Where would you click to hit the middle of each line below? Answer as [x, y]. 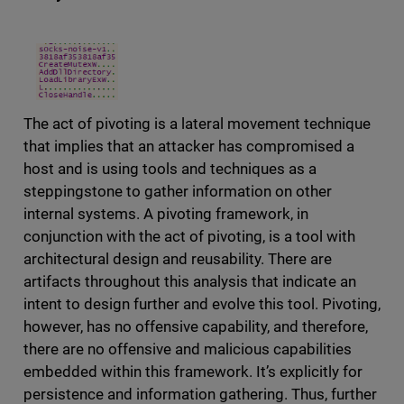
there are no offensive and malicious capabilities [188, 349]
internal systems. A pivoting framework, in [166, 213]
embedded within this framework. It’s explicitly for [193, 371]
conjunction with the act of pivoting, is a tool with [189, 236]
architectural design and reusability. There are [178, 258]
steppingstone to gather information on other [178, 191]
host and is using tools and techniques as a [170, 168]
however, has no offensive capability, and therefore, [196, 326]
